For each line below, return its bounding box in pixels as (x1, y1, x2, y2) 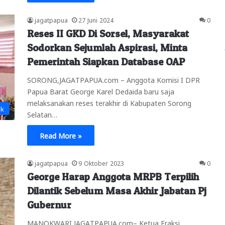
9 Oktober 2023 (78, 159, 124, 166)
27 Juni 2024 (78, 16, 114, 23)
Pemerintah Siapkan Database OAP (27, 55, 185, 68)
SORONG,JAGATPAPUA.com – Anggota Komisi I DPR (27, 75, 200, 83)
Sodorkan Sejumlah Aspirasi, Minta (27, 41, 187, 54)
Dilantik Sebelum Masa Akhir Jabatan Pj (27, 184, 206, 197)
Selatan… (27, 109, 57, 118)
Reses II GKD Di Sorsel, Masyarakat (27, 27, 189, 40)
